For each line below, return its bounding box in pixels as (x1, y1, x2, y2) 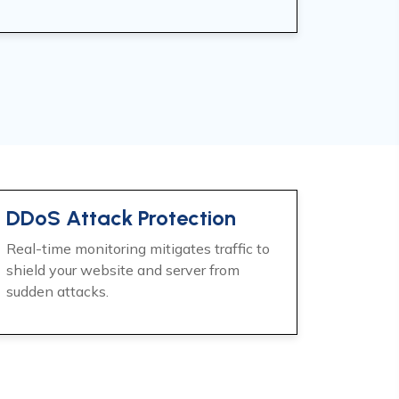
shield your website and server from (6, 261, 240, 279)
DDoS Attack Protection (6, 205, 236, 231)
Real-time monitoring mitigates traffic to (6, 240, 270, 257)
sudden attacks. (6, 282, 109, 300)
